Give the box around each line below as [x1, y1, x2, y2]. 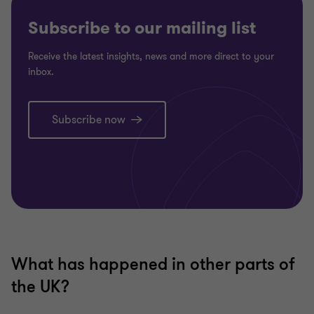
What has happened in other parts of [11, 254, 295, 276]
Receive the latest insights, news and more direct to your [28, 50, 274, 64]
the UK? [11, 276, 69, 299]
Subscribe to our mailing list [28, 17, 256, 40]
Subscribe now [52, 112, 125, 128]
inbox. [28, 65, 54, 79]
